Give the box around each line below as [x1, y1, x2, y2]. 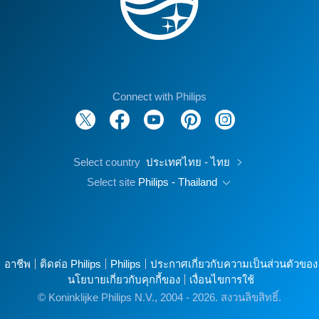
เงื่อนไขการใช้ [189, 273, 254, 286]
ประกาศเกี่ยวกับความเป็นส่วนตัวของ [150, 258, 318, 270]
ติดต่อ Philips [40, 258, 101, 270]
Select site [86, 176, 138, 188]
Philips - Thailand [137, 176, 220, 188]
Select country [73, 156, 140, 168]
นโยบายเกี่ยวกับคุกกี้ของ [68, 273, 180, 286]
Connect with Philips [113, 90, 206, 103]
